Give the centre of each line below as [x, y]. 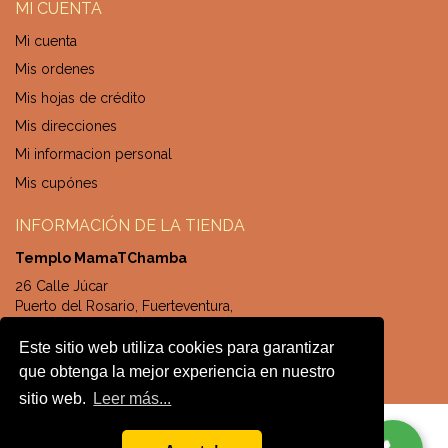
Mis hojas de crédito [80, 97]
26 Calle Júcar [61, 286]
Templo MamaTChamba [101, 258]
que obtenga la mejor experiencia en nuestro [177, 371]
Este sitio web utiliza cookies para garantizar [177, 347]
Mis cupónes [56, 182]
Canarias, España [68, 326]
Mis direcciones [66, 125]
